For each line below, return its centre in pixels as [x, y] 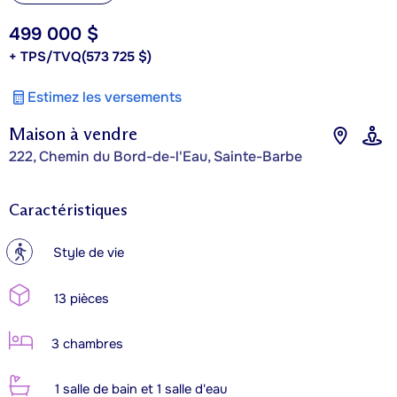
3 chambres [86, 344]
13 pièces [80, 299]
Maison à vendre [73, 133]
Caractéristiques [68, 210]
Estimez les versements [105, 97]
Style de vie [89, 253]
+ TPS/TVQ [45, 56]
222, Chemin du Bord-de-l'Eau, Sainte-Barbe [156, 156]
